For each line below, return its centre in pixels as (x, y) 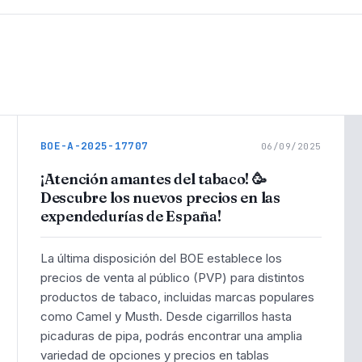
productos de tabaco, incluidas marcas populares (177, 297)
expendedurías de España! (131, 217)
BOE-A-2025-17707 (95, 146)
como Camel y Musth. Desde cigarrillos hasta (166, 316)
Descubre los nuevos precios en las (160, 198)
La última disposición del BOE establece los (161, 258)
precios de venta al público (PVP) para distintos (173, 277)
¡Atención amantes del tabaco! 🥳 (154, 179)
